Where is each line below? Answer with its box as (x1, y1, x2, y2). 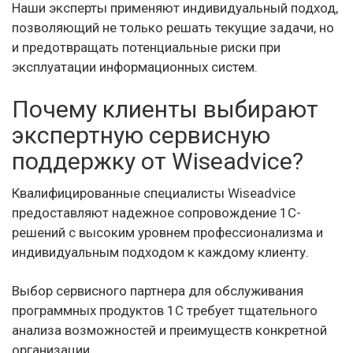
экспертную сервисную (12, 121, 270, 149)
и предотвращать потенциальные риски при (12, 39, 281, 55)
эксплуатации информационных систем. (12, 58, 258, 75)
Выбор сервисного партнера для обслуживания (12, 282, 303, 299)
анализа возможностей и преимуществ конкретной (12, 321, 327, 338)
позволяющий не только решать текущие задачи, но (12, 19, 334, 35)
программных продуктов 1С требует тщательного (12, 302, 318, 318)
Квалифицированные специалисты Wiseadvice (12, 184, 295, 201)
